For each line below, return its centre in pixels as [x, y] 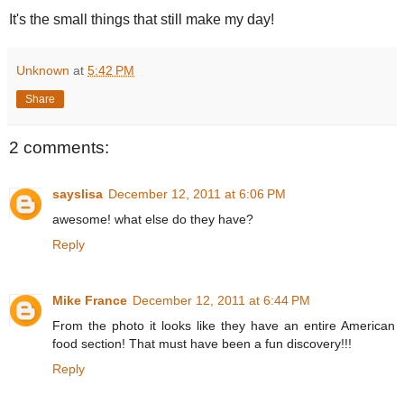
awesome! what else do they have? [153, 220]
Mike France [90, 301]
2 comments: [59, 148]
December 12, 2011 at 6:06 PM [197, 194]
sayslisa [78, 194]
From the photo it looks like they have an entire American [224, 326]
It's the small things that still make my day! [142, 20]
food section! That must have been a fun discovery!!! [202, 344]
